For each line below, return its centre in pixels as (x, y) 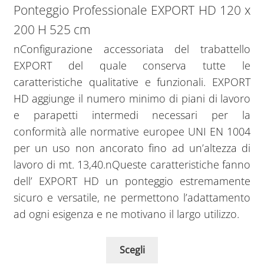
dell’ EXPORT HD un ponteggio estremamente (132, 181)
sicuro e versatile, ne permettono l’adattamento (132, 198)
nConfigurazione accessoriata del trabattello (132, 49)
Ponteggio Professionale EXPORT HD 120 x (132, 10)
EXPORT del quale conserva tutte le (132, 66)
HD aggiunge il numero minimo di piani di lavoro (132, 99)
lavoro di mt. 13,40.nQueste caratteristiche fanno (132, 165)
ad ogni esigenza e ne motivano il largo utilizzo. (126, 214)
